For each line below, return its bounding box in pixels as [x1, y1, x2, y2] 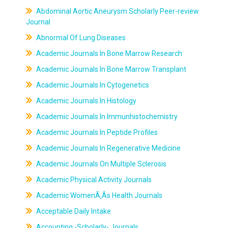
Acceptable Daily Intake [34, 207, 111, 215]
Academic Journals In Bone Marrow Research [34, 49, 182, 58]
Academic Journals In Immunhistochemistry [34, 112, 178, 121]
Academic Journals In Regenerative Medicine [34, 144, 181, 152]
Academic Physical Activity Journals [34, 176, 152, 184]
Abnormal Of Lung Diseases [34, 34, 126, 42]
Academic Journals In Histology [34, 97, 136, 105]
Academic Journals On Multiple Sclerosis [34, 160, 166, 168]
